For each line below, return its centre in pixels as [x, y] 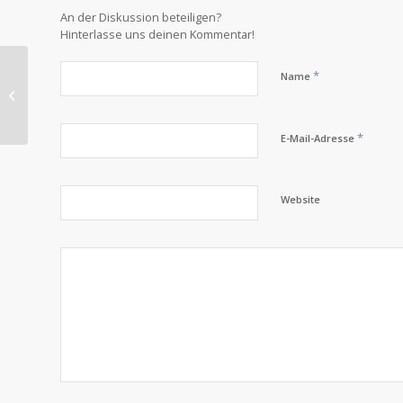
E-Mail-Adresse [319, 139]
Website [300, 200]
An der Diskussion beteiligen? [141, 18]
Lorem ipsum [67, 94]
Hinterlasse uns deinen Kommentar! [157, 35]
